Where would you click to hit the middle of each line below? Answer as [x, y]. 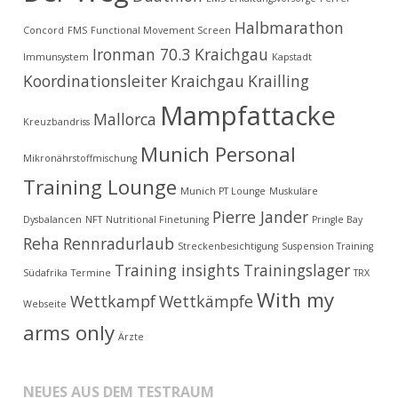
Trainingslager [297, 270]
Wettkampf [113, 301]
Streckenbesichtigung [228, 246]
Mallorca [125, 119]
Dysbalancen [53, 219]
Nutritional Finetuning [158, 219]
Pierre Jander [261, 217]
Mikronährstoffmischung [80, 158]
